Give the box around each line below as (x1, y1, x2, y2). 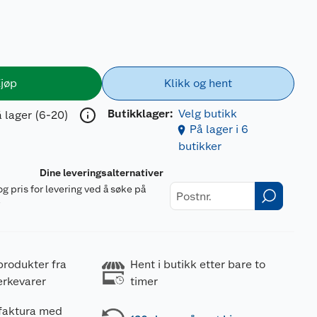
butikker (178, 139, 221, 153)
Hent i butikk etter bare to (129, 258, 265, 271)
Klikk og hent (163, 76, 232, 90)
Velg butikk (178, 107, 237, 120)
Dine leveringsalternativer (40, 167, 164, 178)
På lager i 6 (189, 122, 248, 136)
